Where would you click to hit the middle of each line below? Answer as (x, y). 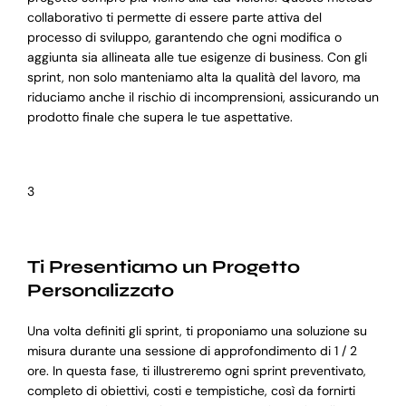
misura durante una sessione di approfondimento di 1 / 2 (192, 351)
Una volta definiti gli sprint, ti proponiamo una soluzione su (197, 331)
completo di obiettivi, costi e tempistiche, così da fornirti (191, 391)
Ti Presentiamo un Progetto (163, 267)
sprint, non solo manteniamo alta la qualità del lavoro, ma (193, 77)
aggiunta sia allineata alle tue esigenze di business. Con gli (197, 58)
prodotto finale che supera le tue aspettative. (159, 117)
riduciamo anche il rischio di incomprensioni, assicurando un (203, 97)
